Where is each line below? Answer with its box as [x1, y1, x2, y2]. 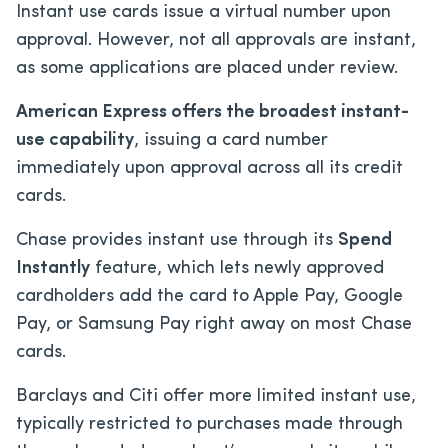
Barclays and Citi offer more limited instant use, [16, 386, 416, 406]
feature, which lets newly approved [90, 258, 384, 278]
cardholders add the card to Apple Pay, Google [16, 286, 403, 306]
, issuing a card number [134, 130, 328, 150]
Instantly [16, 258, 90, 278]
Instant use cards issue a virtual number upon [16, 2, 391, 22]
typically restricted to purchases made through [16, 414, 403, 434]
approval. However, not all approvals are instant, [16, 30, 416, 50]
